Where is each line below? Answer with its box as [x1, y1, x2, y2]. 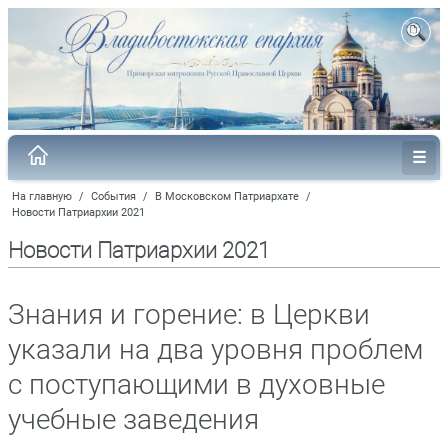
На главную [12, 189, 72, 203]
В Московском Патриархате [155, 189, 299, 203]
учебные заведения [8, 402, 259, 436]
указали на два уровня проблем [8, 332, 423, 366]
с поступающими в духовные [8, 367, 385, 401]
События [91, 189, 136, 203]
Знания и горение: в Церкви [8, 297, 370, 331]
